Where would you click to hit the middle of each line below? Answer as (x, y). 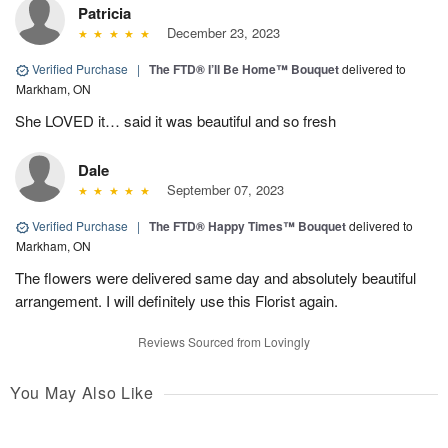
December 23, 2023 (219, 33)
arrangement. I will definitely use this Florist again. (176, 301)
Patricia (104, 13)
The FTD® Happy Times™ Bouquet (247, 226)
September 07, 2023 (221, 190)
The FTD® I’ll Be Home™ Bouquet (244, 69)
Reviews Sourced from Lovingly (224, 342)
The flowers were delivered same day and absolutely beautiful (215, 278)
